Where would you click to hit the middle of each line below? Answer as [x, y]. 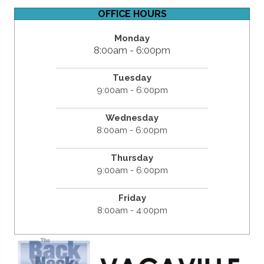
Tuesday [132, 77]
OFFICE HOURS [132, 14]
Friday [132, 198]
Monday [132, 38]
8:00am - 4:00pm [132, 210]
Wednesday [132, 118]
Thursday [132, 158]
